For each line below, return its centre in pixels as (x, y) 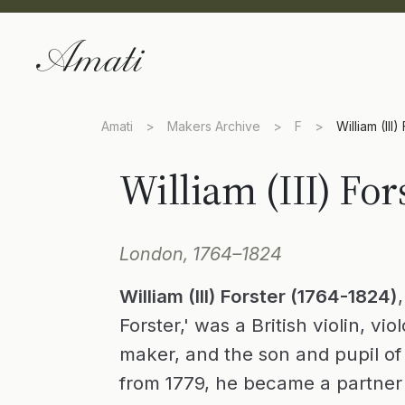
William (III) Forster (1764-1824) (259, 296)
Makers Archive (214, 126)
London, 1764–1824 (201, 254)
